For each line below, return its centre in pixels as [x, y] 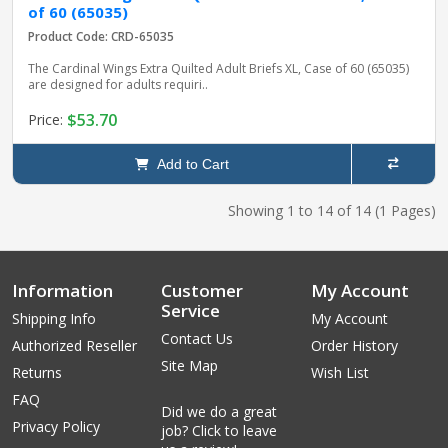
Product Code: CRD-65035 [101, 36]
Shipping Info [54, 318]
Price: [47, 120]
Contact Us [197, 338]
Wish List [339, 372]
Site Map [190, 365]
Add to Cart [188, 163]
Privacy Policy [56, 426]
